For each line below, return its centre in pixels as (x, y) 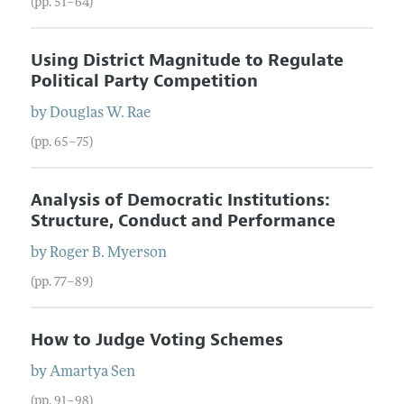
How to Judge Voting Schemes (156, 340)
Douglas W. (87, 113)
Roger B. (77, 253)
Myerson (137, 253)
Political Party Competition (144, 81)
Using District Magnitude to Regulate (187, 60)
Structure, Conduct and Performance (183, 220)
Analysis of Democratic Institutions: (180, 200)
